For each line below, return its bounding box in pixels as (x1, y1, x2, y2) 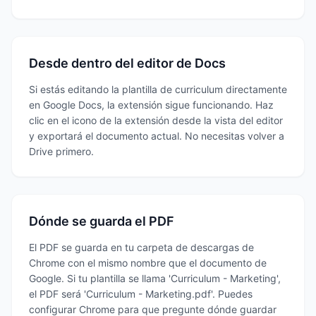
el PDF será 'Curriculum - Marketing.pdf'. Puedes (29, 288, 253, 300)
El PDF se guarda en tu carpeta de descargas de (29, 241, 254, 253)
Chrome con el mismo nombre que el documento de (29, 257, 267, 269)
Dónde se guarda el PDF (29, 214, 174, 229)
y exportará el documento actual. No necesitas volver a (29, 130, 284, 142)
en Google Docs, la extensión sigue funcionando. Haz (29, 99, 274, 111)
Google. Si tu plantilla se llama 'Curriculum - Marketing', (29, 272, 281, 284)
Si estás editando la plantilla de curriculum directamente (29, 83, 287, 95)
